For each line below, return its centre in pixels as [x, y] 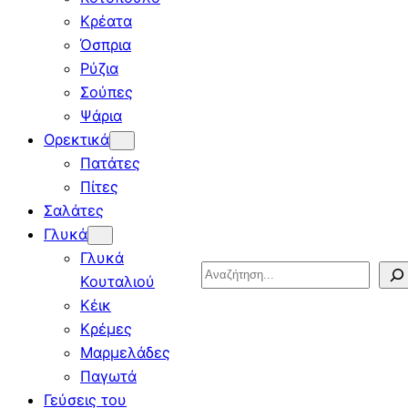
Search [224, 272]
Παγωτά [108, 377]
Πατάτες [110, 163]
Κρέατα [106, 21]
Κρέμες [106, 329]
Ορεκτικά [76, 140]
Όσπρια [106, 45]
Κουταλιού [117, 282]
